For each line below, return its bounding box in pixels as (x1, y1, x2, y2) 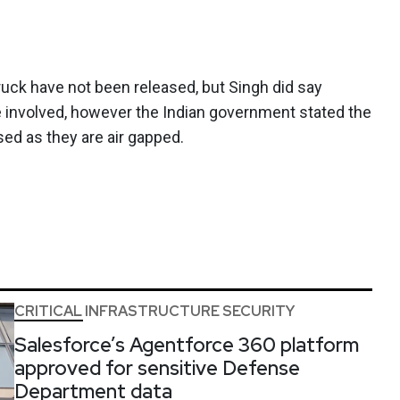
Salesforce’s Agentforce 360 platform (14, 331, 359, 358)
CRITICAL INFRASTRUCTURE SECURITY (14, 301, 295, 321)
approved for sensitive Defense (14, 354, 300, 381)
